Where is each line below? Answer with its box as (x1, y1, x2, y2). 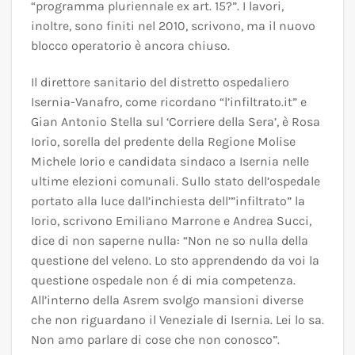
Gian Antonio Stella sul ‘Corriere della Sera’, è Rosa (31, 113, 320, 129)
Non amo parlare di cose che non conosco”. (31, 331, 280, 347)
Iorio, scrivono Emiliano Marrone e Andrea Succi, (31, 212, 311, 228)
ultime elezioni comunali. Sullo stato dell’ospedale (31, 173, 320, 189)
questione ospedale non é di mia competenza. (31, 272, 296, 288)
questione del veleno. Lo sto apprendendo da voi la (31, 252, 319, 268)
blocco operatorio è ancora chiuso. (31, 38, 230, 54)
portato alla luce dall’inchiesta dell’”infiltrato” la (31, 193, 305, 208)
